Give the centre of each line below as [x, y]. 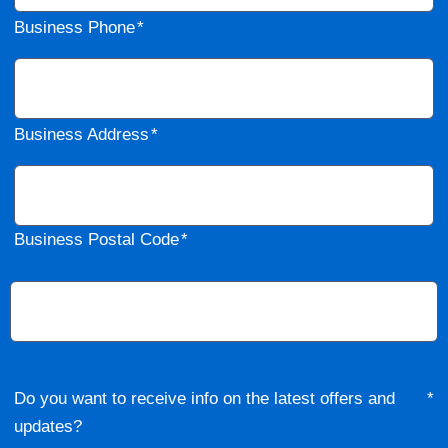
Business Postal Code [96, 240]
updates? [48, 427]
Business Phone [74, 28]
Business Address [81, 135]
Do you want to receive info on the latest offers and [204, 399]
